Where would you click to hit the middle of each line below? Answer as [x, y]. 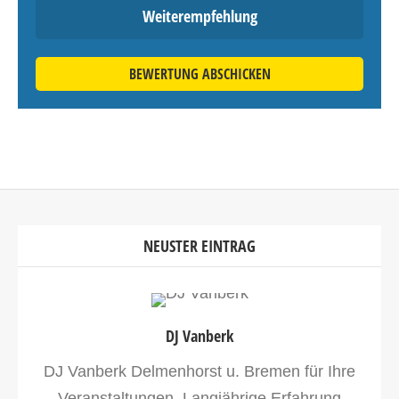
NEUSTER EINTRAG [199, 246]
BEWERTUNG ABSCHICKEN [199, 74]
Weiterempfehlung [199, 16]
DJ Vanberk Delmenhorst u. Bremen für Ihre [199, 371]
